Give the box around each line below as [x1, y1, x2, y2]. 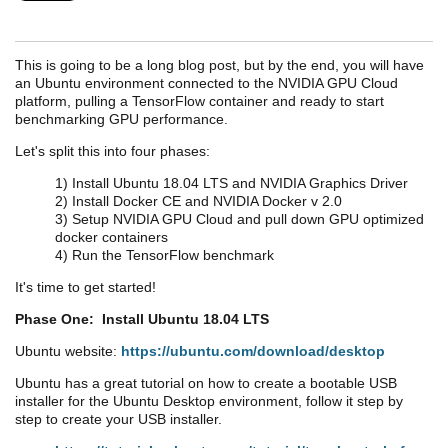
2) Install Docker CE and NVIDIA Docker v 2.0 [55, 192, 342, 209]
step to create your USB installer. [15, 410, 222, 427]
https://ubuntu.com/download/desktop [121, 342, 385, 359]
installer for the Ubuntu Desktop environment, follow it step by [15, 392, 403, 409]
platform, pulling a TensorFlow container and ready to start [15, 92, 384, 109]
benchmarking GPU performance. [15, 110, 232, 127]
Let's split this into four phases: [15, 142, 210, 159]
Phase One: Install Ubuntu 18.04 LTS [15, 310, 269, 327]
